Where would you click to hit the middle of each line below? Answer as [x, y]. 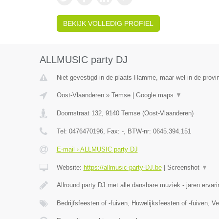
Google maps [155, 95]
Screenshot [184, 167]
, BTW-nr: [138, 131]
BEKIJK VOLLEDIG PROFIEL [108, 23]
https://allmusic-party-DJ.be [122, 167]
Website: [70, 167]
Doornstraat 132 [79, 113]
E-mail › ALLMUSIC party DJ [97, 149]
